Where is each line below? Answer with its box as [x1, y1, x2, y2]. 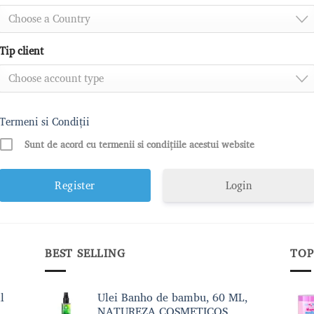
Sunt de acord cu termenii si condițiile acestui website [25, 137, 254, 152]
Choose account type [8, 69, 104, 87]
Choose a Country [8, 10, 90, 27]
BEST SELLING [45, 244, 125, 262]
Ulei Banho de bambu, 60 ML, [97, 287, 247, 306]
